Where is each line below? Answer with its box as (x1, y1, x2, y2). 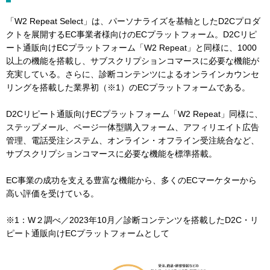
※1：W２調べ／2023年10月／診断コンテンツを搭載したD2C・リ (6, 215, 259, 225)
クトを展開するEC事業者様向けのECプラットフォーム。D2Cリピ (6, 30, 257, 40)
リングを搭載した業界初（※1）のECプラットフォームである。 (6, 83, 250, 93)
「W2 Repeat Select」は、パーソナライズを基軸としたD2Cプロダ (6, 16, 260, 27)
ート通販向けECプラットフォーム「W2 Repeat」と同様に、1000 (6, 43, 257, 53)
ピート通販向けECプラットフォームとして (6, 228, 169, 239)
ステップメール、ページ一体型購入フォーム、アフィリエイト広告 (6, 122, 259, 133)
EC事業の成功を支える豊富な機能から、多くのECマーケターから (6, 175, 257, 186)
